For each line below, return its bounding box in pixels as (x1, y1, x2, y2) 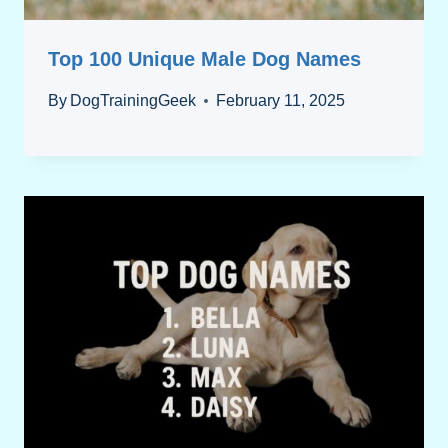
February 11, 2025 (216, 91, 346, 109)
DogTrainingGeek (70, 91, 197, 109)
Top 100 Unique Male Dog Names (48, 47, 361, 70)
